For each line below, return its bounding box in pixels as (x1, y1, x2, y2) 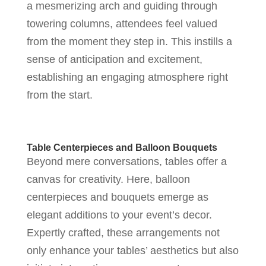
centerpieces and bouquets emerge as (26, 191, 208, 203)
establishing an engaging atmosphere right (26, 71, 228, 83)
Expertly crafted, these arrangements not (26, 226, 220, 239)
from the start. (26, 88, 93, 101)
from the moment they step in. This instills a (26, 35, 232, 47)
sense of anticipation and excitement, (26, 53, 202, 65)
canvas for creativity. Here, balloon (26, 173, 190, 185)
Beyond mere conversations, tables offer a (26, 155, 227, 167)
